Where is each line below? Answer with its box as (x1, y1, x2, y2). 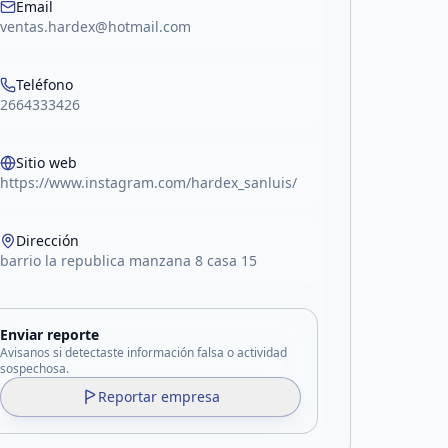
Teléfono (16, 75, 74, 94)
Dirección (16, 231, 80, 250)
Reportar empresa (97, 387, 220, 406)
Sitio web (16, 153, 78, 172)
